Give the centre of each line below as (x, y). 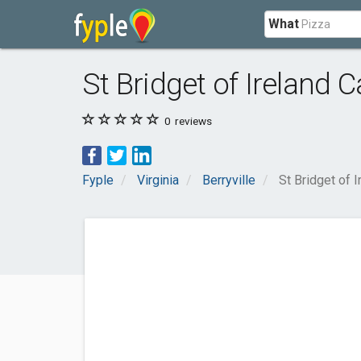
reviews (192, 121)
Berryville (229, 180)
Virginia (158, 180)
